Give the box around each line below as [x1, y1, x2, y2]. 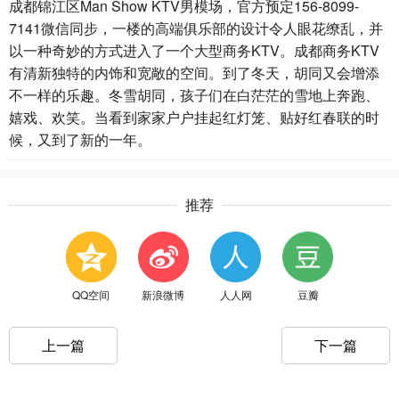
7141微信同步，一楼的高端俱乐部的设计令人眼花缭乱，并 [9, 18, 383, 39]
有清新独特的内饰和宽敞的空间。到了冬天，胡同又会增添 [9, 62, 379, 84]
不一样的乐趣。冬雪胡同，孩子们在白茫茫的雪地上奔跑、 [9, 85, 379, 106]
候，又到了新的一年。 [9, 129, 151, 151]
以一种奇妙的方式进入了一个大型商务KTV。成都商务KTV [9, 40, 379, 61]
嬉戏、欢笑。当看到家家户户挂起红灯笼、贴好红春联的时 [9, 107, 379, 128]
